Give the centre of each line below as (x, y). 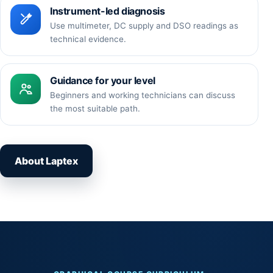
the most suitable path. (95, 108)
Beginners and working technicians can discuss (143, 95)
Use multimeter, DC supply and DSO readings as (144, 25)
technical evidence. (88, 39)
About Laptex (46, 161)
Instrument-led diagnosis (108, 11)
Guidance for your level (103, 80)
